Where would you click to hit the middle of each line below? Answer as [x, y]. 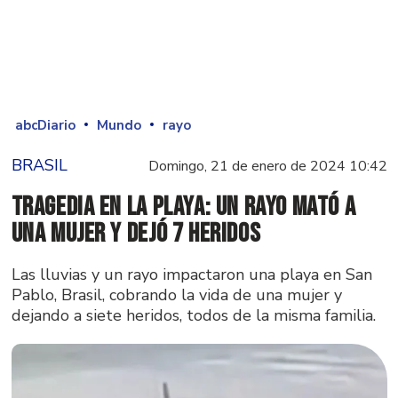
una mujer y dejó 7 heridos [136, 233]
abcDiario [45, 124]
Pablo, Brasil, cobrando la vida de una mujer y [176, 295]
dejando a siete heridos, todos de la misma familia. [193, 315]
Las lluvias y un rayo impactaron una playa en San [191, 274]
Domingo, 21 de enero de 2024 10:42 [267, 166]
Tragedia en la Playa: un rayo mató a [183, 207]
